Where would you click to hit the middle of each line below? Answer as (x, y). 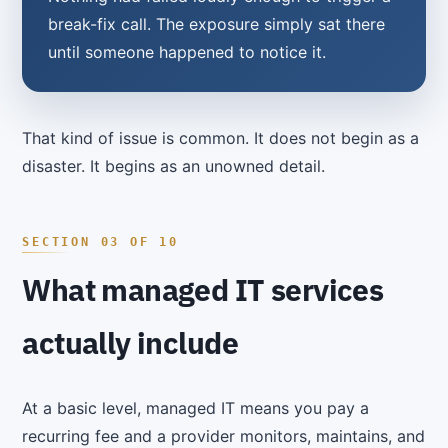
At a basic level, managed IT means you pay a (196, 408)
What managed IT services (203, 290)
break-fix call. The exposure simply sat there (216, 24)
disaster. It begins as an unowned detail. (174, 166)
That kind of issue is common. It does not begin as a (221, 138)
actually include (130, 343)
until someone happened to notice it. (186, 52)
